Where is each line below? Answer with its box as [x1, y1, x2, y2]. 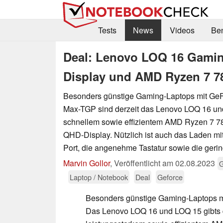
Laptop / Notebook [70, 171, 128, 182]
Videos [169, 24, 195, 36]
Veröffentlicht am [114, 157, 175, 169]
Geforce [157, 171, 183, 182]
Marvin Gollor [63, 157, 110, 169]
